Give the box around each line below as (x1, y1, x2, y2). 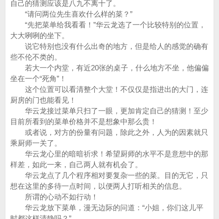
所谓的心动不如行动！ (10, 193, 98, 201)
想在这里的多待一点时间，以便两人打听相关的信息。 (10, 182, 186, 190)
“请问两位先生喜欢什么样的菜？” (10, 10, 132, 18)
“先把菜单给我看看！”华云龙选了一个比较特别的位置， (10, 21, 206, 29)
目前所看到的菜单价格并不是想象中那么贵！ (10, 117, 157, 126)
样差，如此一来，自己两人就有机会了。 (10, 160, 142, 169)
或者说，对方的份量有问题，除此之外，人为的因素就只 (10, 128, 208, 136)
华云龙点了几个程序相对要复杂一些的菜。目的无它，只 (10, 171, 208, 179)
